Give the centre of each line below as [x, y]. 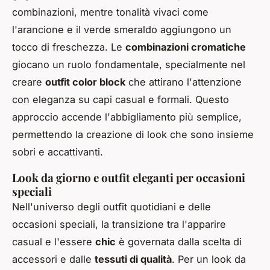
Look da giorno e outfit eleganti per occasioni [129, 177]
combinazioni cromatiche [186, 47]
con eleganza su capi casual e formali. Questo [121, 99]
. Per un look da [209, 259]
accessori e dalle [53, 259]
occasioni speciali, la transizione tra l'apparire [119, 224]
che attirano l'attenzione [184, 82]
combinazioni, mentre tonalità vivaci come [110, 12]
